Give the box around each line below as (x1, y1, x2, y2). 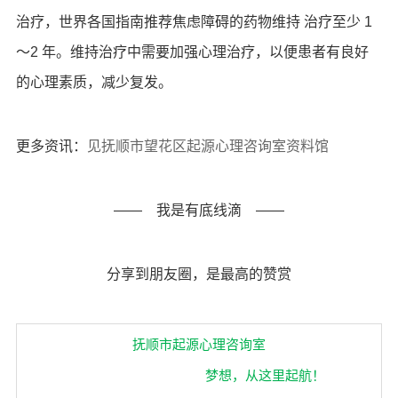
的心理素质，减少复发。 (15, 75, 172, 90)
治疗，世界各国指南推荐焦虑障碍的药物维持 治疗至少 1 (15, 14, 372, 29)
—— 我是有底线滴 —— (113, 203, 284, 218)
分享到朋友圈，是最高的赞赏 (106, 267, 291, 282)
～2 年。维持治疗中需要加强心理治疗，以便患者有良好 (15, 44, 369, 60)
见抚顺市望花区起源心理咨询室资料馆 (86, 139, 329, 154)
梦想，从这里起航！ (179, 368, 326, 383)
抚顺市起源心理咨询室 (131, 337, 266, 352)
